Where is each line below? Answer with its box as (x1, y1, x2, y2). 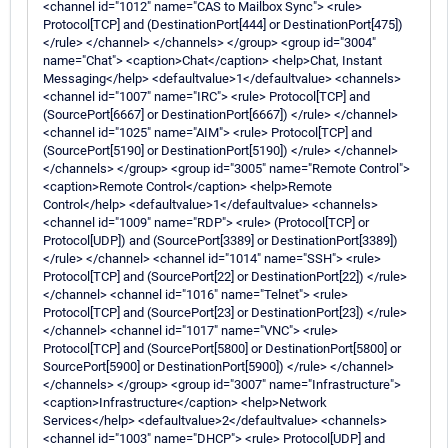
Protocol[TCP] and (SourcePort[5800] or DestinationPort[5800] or (43, 340, 401, 356)
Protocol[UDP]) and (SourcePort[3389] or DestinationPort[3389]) (43, 232, 398, 248)
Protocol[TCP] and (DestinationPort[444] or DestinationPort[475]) (43, 16, 403, 32)
